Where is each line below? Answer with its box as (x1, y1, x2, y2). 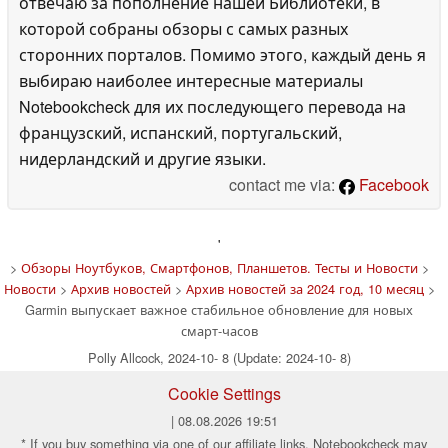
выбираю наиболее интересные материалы (19, 68, 363, 92)
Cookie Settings (167, 381, 281, 405)
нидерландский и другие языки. (19, 146, 266, 170)
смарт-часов (180, 320, 258, 340)
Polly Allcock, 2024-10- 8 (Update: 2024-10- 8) (87, 347, 351, 367)
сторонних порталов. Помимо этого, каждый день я (19, 42, 426, 66)
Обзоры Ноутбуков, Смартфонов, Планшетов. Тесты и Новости (20, 257, 418, 277)
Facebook (355, 172, 429, 196)
